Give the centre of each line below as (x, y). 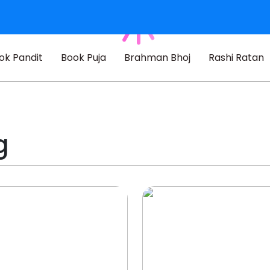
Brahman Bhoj (157, 58)
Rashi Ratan (236, 58)
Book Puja (83, 58)
